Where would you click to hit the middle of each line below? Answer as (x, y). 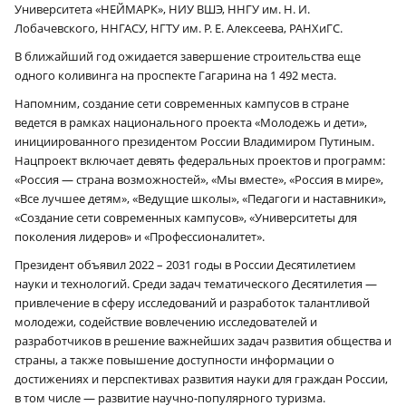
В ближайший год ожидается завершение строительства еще (188, 56)
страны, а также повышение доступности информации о (174, 359)
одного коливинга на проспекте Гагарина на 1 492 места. (175, 75)
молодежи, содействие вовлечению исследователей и (166, 321)
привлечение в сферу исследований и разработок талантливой (192, 302)
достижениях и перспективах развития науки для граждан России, (201, 378)
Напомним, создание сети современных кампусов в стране (182, 103)
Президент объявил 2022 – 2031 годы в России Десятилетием (185, 264)
